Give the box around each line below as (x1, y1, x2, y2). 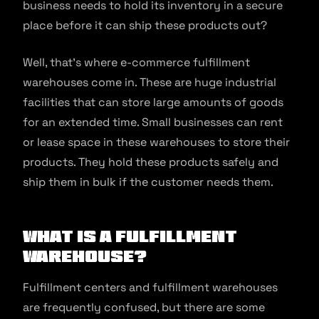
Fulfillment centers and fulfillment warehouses (23, 280, 278, 295)
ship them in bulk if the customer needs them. (23, 174, 273, 189)
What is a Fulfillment (23, 228, 237, 244)
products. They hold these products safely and (23, 155, 278, 169)
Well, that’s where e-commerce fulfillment (23, 55, 250, 70)
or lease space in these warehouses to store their (23, 135, 290, 150)
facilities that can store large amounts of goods (23, 95, 283, 110)
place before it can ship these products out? (23, 18, 267, 33)
